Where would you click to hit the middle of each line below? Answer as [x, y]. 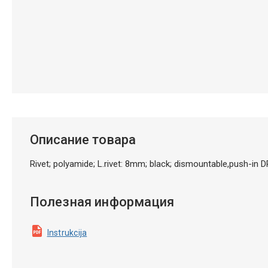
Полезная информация [102, 202]
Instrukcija [67, 232]
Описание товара [83, 139]
